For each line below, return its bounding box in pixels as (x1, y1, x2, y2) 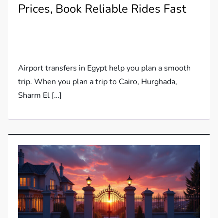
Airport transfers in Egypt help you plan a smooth (18, 62, 191, 73)
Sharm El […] (18, 90, 62, 101)
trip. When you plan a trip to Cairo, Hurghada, (18, 76, 178, 87)
